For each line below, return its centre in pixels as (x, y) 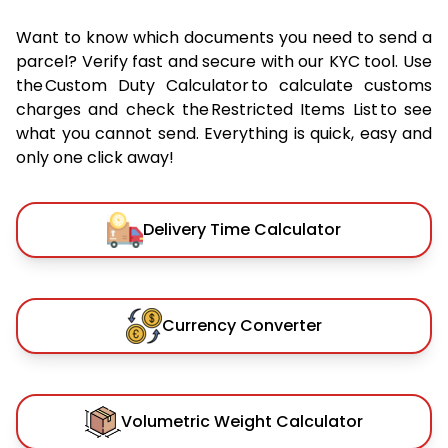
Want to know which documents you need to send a (224, 37)
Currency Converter (242, 325)
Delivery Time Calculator (242, 229)
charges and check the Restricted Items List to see (224, 109)
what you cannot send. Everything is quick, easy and (224, 133)
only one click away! (95, 157)
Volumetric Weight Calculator (242, 421)
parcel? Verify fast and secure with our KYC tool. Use (224, 61)
